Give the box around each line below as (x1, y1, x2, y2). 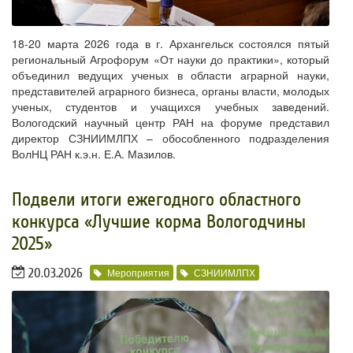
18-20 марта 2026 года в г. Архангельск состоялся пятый (12, 35, 329, 51)
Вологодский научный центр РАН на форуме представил (12, 113, 329, 130)
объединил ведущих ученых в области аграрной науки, (12, 66, 329, 83)
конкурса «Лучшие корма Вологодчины (12, 210, 306, 232)
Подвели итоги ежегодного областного (12, 188, 301, 210)
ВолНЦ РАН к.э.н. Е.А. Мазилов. (12, 145, 176, 162)
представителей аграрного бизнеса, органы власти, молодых (12, 82, 329, 98)
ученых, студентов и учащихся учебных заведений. (12, 98, 329, 114)
